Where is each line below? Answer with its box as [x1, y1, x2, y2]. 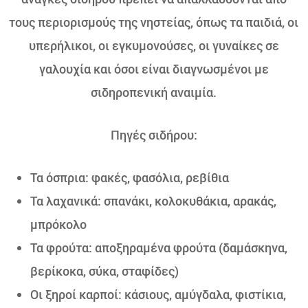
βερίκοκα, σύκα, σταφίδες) [30, 263, 179, 279]
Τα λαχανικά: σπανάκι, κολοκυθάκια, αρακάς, [30, 192, 276, 209]
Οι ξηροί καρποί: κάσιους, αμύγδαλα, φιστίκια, [30, 286, 286, 302]
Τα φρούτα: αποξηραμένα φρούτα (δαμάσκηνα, [30, 239, 287, 256]
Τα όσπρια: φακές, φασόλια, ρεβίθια [30, 169, 229, 186]
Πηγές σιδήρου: [110, 126, 197, 143]
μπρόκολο [30, 216, 87, 232]
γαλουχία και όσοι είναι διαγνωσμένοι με [38, 60, 269, 77]
